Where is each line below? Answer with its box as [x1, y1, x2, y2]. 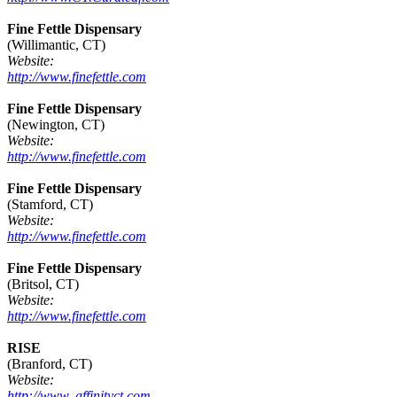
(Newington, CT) [7, 117, 105, 133]
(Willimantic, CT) [7, 37, 105, 53]
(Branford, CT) [7, 356, 92, 372]
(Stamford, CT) [7, 197, 93, 213]
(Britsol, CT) [7, 276, 79, 292]
